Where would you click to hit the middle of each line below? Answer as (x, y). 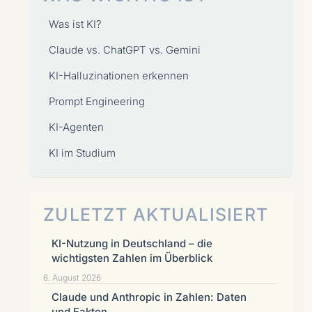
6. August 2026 (72, 278)
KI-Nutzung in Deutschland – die (132, 243)
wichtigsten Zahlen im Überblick (132, 258)
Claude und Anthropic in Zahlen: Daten (149, 297)
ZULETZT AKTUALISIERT (156, 214)
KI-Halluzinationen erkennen (119, 76)
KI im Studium (82, 153)
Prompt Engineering (97, 101)
